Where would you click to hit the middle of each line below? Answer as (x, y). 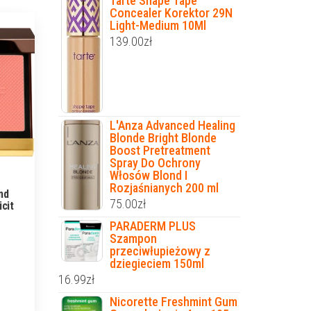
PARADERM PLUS (152, 226)
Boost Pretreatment (160, 151)
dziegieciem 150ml (157, 264)
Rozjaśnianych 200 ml (164, 188)
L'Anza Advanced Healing (172, 126)
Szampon (133, 239)
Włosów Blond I (148, 176)
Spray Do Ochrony (155, 163)
